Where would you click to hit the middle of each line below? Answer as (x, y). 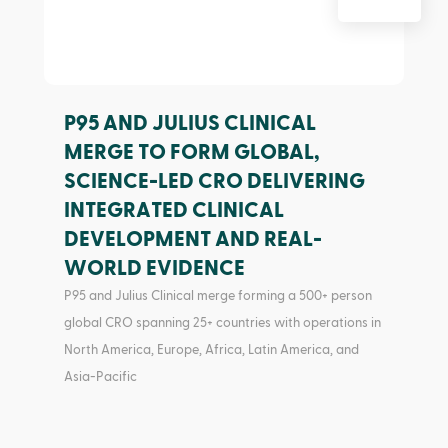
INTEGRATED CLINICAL (173, 211)
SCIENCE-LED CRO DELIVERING (214, 182)
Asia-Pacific (100, 377)
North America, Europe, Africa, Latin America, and (211, 350)
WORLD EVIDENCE (154, 269)
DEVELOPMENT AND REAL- (192, 240)
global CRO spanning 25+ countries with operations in (222, 323)
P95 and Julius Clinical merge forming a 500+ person (217, 296)
